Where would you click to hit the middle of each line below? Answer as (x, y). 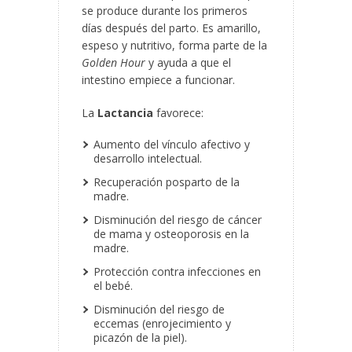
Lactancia (125, 113)
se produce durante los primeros (165, 11)
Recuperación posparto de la (167, 182)
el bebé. (113, 286)
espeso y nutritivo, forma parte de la (174, 46)
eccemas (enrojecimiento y (162, 324)
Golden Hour (114, 63)
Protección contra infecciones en (177, 272)
